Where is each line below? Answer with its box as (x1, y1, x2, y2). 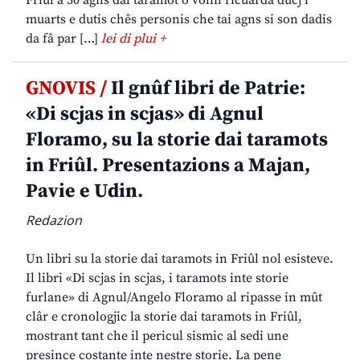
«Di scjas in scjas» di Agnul (26, 102, 264, 127)
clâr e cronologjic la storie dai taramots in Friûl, (26, 309, 302, 325)
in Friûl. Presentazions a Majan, (26, 153, 310, 178)
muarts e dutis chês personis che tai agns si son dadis (26, 11, 332, 28)
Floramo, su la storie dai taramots (26, 128, 328, 153)
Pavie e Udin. (26, 179, 143, 204)
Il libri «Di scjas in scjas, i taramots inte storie (26, 270, 288, 287)
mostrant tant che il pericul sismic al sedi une (26, 328, 288, 345)
